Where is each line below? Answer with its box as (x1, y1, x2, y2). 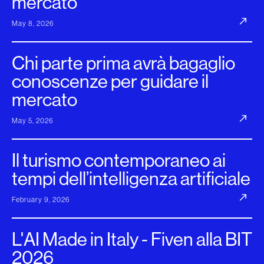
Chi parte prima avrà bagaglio (12, 52, 235, 74)
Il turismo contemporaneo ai (12, 150, 226, 171)
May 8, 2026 (12, 19, 54, 28)
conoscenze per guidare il (12, 71, 209, 92)
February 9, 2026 (12, 196, 70, 204)
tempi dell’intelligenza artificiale (12, 168, 250, 189)
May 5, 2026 (12, 117, 54, 125)
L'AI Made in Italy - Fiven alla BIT (12, 229, 252, 250)
